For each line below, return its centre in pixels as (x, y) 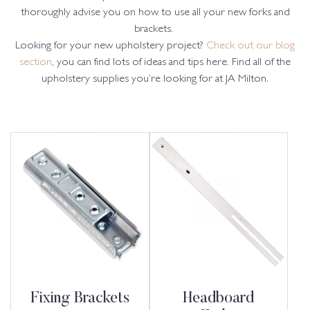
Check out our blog (249, 46)
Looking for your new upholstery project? (109, 46)
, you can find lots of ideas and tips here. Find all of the (171, 63)
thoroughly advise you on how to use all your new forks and (155, 13)
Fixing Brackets (80, 299)
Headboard (219, 299)
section (36, 63)
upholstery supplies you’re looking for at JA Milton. (155, 80)
